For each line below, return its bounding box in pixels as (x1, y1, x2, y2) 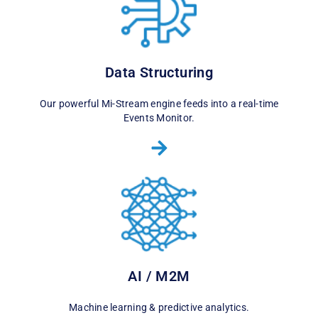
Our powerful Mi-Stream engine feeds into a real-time (39, 97, 279, 109)
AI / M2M (128, 268, 190, 285)
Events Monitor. (123, 111, 195, 124)
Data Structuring (104, 63, 214, 81)
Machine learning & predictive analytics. (69, 302, 249, 314)
